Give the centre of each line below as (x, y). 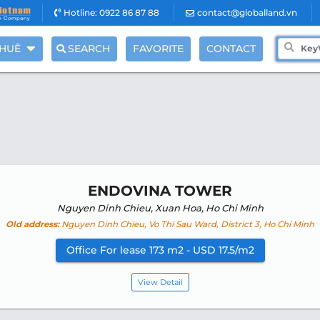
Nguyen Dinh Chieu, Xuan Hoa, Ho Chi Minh (160, 207)
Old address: (32, 224)
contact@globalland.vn (247, 12)
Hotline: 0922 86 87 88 (111, 12)
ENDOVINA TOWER (160, 190)
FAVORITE (158, 49)
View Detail (160, 282)
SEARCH (89, 49)
